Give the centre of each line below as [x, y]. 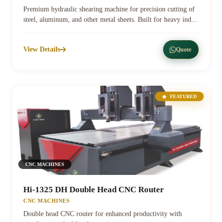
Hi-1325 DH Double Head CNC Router [94, 190]
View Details [42, 49]
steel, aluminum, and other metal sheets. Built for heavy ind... [110, 20]
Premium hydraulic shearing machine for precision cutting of [109, 9]
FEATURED [183, 96]
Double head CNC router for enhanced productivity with [103, 214]
